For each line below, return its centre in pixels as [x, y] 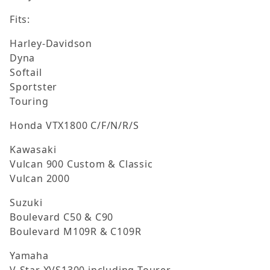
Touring [29, 102]
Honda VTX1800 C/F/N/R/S [74, 126]
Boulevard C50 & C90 [62, 217]
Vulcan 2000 [40, 179]
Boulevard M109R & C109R [76, 232]
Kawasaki [33, 150]
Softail [26, 73]
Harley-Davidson [51, 44]
